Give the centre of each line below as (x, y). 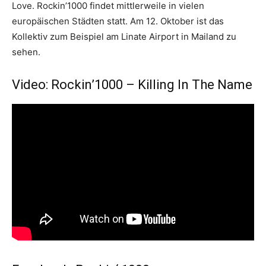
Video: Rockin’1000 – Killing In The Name (132, 85)
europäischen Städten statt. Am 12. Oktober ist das (118, 21)
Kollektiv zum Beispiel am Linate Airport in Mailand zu (124, 37)
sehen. (26, 52)
